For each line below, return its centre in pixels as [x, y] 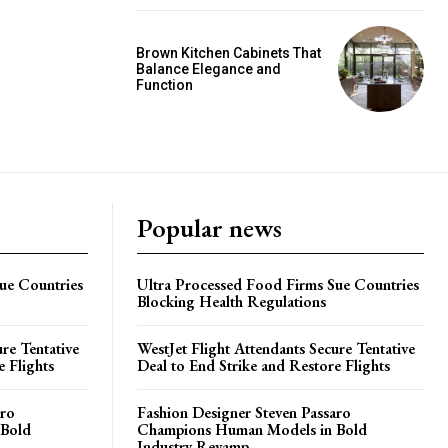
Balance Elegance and [208, 68]
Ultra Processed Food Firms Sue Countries [278, 284]
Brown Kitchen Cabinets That [228, 52]
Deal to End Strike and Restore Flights [263, 365]
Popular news [209, 227]
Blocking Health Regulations [231, 301]
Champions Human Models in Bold [252, 429]
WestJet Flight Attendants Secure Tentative [276, 348]
